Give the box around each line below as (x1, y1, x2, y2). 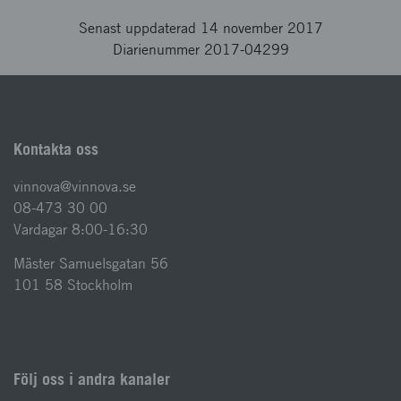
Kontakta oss (13, 140, 98, 158)
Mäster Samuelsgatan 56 (13, 255, 168, 272)
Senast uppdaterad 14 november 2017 (78, 20, 323, 37)
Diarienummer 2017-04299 (112, 41, 289, 58)
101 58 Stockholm (13, 277, 132, 294)
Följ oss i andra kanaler (13, 370, 170, 388)
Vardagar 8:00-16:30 (13, 221, 148, 238)
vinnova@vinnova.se (13, 178, 136, 195)
